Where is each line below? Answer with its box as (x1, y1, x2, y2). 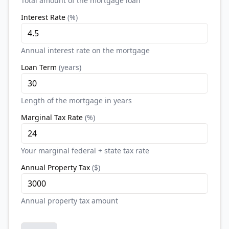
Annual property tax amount (21, 196, 118, 205)
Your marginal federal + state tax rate (21, 146, 149, 155)
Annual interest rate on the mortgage (21, 45, 150, 55)
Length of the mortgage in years (21, 96, 132, 105)
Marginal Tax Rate (21, 112, 83, 122)
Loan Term (21, 62, 57, 72)
